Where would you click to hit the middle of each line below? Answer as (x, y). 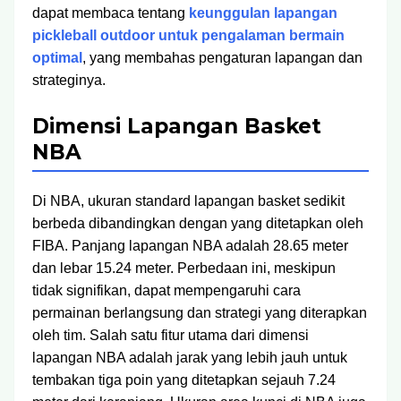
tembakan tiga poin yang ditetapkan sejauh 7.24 (184, 380)
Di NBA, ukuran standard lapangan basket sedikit (188, 201)
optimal (57, 58)
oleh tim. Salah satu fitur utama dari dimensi (171, 335)
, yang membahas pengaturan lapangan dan (222, 58)
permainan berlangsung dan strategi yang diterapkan (200, 313)
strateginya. (69, 80)
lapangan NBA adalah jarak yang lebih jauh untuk (190, 358)
